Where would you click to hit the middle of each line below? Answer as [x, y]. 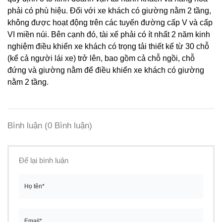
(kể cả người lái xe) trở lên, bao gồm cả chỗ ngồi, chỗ [101, 58]
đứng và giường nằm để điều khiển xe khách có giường [106, 70]
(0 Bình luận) [68, 125]
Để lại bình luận [44, 160]
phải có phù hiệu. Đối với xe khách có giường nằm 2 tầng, [109, 11]
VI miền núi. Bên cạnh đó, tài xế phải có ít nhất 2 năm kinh [109, 35]
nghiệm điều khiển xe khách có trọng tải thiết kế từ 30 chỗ [108, 47]
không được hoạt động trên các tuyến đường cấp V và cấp [110, 23]
